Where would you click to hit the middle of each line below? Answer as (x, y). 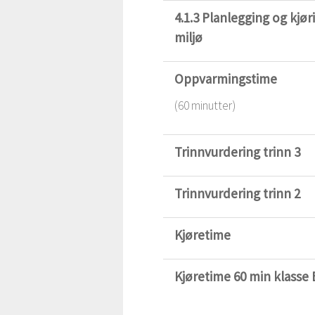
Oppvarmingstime (225, 79)
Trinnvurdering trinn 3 (237, 152)
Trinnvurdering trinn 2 (237, 194)
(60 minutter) (205, 106)
